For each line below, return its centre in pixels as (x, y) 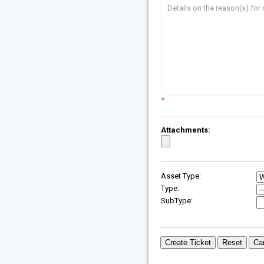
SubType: (177, 201)
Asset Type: (181, 176)
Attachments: (186, 130)
